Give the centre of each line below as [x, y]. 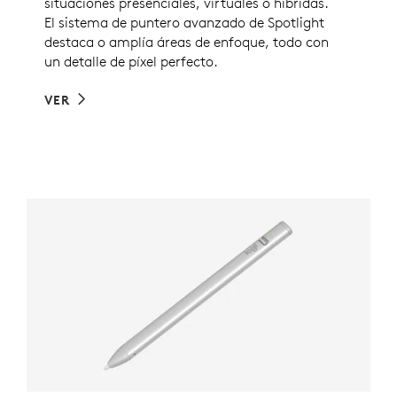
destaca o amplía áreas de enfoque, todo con [187, 42]
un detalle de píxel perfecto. [131, 62]
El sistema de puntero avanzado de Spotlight [184, 23]
